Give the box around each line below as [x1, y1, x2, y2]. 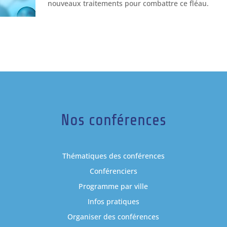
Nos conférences [60, 111, 166, 130]
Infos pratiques [87, 197, 139, 207]
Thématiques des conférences [62, 151, 165, 161]
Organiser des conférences [67, 212, 160, 222]
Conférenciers [89, 166, 137, 176]
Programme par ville [79, 181, 148, 192]
